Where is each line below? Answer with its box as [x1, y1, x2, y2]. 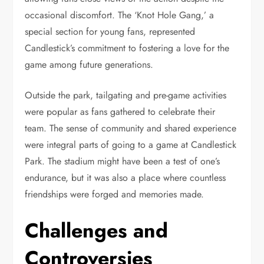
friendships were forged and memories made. [25, 187, 204, 201]
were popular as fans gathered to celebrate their [25, 104, 216, 118]
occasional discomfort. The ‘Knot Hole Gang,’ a [25, 8, 214, 22]
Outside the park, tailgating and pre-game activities [25, 88, 227, 102]
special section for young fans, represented [25, 24, 196, 38]
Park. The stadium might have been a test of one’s [25, 154, 220, 168]
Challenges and [25, 216, 169, 245]
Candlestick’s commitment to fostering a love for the [25, 41, 230, 55]
